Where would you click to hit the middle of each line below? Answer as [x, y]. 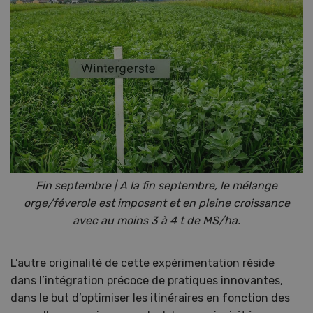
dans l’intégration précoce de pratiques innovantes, [147, 281]
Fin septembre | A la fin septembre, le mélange [156, 186]
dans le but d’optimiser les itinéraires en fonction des [150, 298]
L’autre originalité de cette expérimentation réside [143, 263]
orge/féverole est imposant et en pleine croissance [156, 203]
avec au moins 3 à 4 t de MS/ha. [156, 221]
